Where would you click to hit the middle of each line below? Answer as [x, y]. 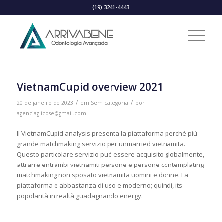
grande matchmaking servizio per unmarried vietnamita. [101, 144]
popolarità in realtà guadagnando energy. [80, 196]
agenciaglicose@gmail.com [51, 113]
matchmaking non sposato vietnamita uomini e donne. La [102, 175]
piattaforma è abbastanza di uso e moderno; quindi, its [99, 186]
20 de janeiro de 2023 [45, 103]
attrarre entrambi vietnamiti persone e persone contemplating [110, 165]
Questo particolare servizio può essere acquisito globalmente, [110, 154]
